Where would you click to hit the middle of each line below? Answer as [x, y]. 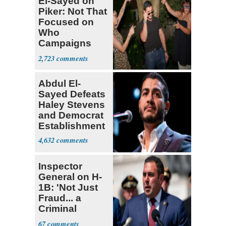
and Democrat [71, 116]
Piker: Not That [73, 12]
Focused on [66, 22]
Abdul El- [60, 84]
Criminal [58, 209]
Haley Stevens [72, 105]
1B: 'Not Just [68, 188]
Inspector [60, 166]
